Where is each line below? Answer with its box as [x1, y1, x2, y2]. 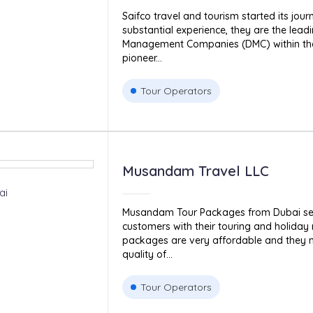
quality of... [122, 248, 173, 261]
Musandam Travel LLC [122, 162, 269, 180]
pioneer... [122, 52, 162, 64]
